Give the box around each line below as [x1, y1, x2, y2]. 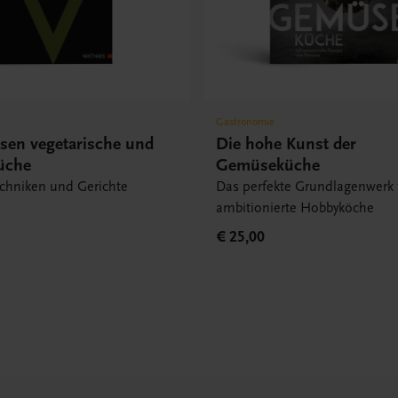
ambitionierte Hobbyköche [216, 199, 375, 216]
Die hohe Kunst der [216, 132, 357, 154]
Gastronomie [216, 115, 275, 128]
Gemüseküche [216, 154, 321, 175]
